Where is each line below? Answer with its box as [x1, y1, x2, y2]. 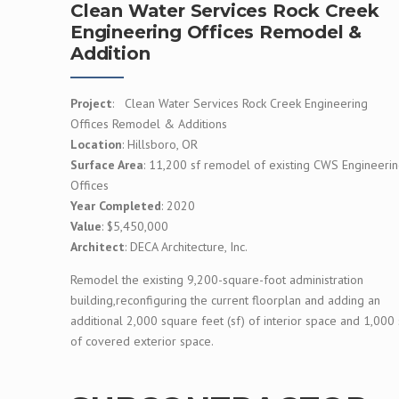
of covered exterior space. [70, 332, 213, 349]
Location [70, 135, 122, 152]
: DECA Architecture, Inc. [125, 238, 248, 255]
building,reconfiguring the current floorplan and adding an [70, 291, 380, 308]
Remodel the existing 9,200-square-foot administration [70, 271, 363, 288]
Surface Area [70, 156, 143, 173]
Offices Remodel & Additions [70, 115, 227, 132]
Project [70, 94, 112, 111]
